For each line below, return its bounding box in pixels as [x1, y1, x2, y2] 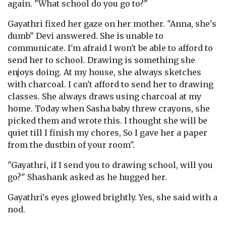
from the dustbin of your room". [8, 140, 135, 150]
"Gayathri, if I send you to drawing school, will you [8, 160, 213, 170]
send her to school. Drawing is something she [8, 55, 195, 65]
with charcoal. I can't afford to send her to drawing [8, 79, 213, 89]
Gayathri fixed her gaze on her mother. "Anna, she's [8, 19, 216, 29]
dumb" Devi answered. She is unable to [8, 31, 163, 41]
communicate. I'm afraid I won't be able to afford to [8, 43, 213, 53]
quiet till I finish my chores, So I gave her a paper [8, 128, 207, 138]
